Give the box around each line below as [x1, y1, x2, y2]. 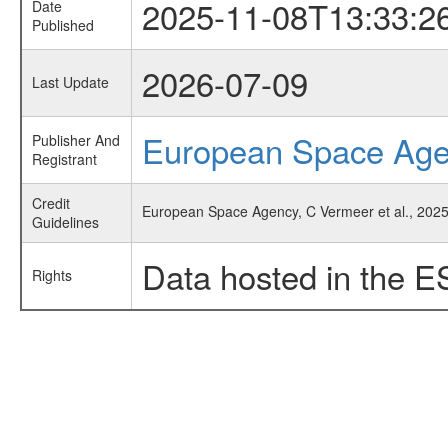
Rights [31, 265, 72, 285]
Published [31, 15, 94, 35]
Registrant [31, 149, 97, 169]
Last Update [31, 72, 109, 92]
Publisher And [31, 130, 120, 150]
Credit [31, 193, 70, 213]
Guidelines [31, 212, 99, 232]
